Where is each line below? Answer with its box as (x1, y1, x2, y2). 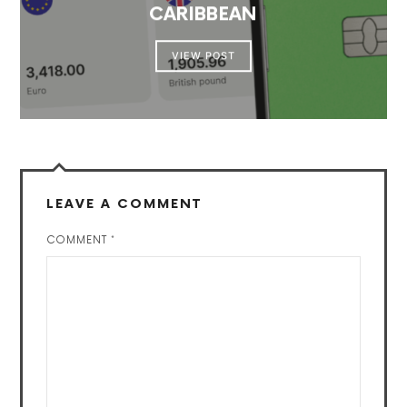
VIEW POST (172, 49, 235, 63)
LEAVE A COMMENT (46, 196, 203, 213)
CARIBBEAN (149, 4, 258, 26)
